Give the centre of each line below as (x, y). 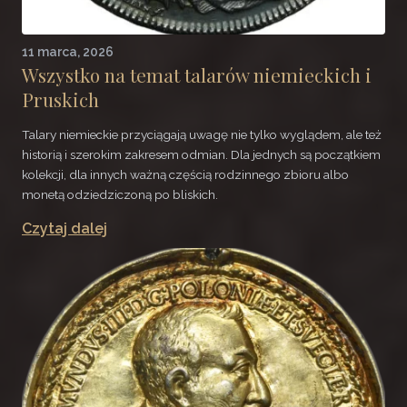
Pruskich (60, 99)
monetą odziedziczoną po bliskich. (120, 194)
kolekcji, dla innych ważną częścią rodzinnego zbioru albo (185, 174)
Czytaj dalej (65, 228)
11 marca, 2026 (68, 52)
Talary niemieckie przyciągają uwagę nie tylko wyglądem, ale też (202, 134)
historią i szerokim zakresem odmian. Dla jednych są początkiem (201, 154)
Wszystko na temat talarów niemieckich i (197, 75)
